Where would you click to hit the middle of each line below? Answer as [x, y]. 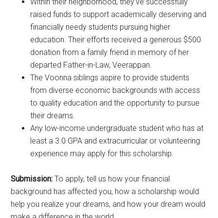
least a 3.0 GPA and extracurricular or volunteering [115, 141]
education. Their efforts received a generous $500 [116, 39]
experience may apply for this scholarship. [102, 153]
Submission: [32, 179]
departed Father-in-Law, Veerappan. [91, 65]
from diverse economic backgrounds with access [115, 90]
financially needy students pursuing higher [100, 27]
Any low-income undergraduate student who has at [117, 128]
